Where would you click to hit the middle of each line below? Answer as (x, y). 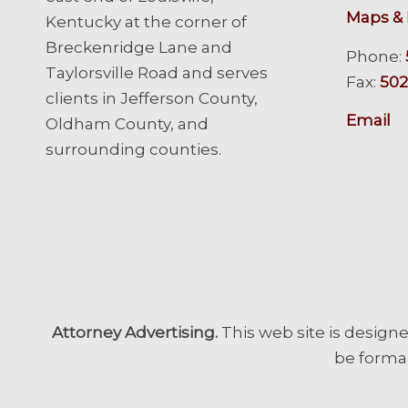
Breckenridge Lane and (139, 47)
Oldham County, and (127, 123)
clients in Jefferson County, (152, 98)
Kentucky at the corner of (146, 21)
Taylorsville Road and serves (157, 72)
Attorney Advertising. (135, 333)
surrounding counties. (133, 149)
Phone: (375, 56)
